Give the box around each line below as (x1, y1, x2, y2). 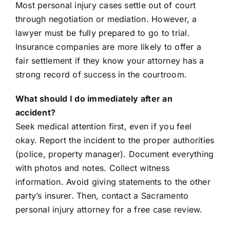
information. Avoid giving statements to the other (15, 177, 210, 187)
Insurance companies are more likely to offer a (15, 42, 202, 52)
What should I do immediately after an (15, 93, 172, 104)
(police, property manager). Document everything (15, 149, 214, 160)
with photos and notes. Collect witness (15, 163, 170, 174)
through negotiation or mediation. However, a (15, 14, 197, 25)
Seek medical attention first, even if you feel (15, 121, 192, 132)
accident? (15, 107, 56, 118)
